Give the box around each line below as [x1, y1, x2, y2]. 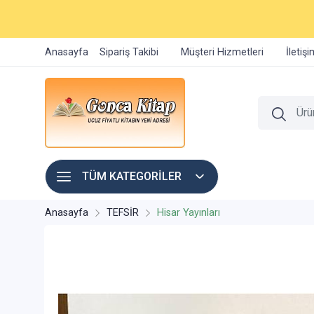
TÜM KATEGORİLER [82, 170, 182, 183]
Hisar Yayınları [157, 207, 220, 219]
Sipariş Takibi [100, 46, 158, 58]
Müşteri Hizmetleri [181, 46, 264, 58]
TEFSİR [107, 207, 139, 219]
